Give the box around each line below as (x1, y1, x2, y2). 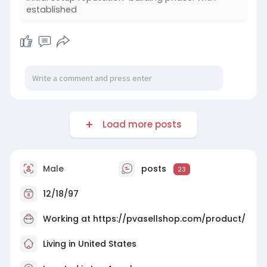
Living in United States (40, 238, 136, 250)
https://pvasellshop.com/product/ (92, 213, 246, 225)
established (26, 4, 77, 16)
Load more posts (97, 118, 182, 131)
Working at (42, 213, 93, 225)
